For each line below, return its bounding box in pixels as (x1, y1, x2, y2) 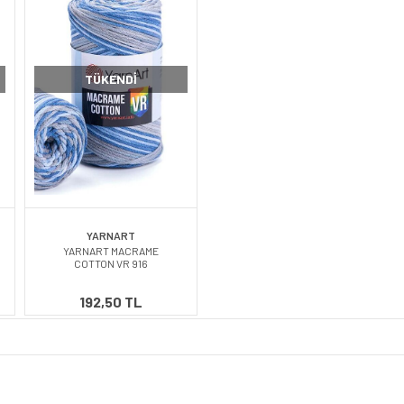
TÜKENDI (85, 71, 138, 87)
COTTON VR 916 (74, 257, 149, 271)
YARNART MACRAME (63, 244, 160, 258)
